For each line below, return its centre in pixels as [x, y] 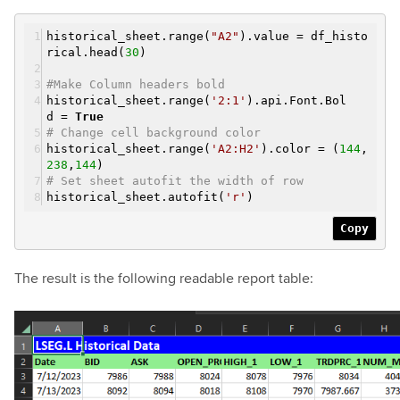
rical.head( [86, 53]
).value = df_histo [304, 37]
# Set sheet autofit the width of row [175, 181]
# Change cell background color [154, 133]
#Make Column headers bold [136, 85]
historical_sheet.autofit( [136, 197]
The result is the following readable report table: [164, 279]
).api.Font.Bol [296, 101]
